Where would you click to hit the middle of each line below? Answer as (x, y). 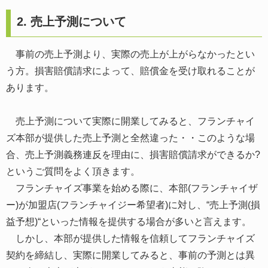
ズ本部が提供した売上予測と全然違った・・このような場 (130, 138)
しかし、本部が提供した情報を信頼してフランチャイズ (130, 238)
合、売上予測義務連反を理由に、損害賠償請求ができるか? (133, 154)
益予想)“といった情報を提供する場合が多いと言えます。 (129, 221)
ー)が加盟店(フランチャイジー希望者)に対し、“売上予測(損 (133, 205)
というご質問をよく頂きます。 (73, 171)
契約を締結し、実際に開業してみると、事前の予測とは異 (130, 255)
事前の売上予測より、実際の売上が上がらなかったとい (130, 54)
